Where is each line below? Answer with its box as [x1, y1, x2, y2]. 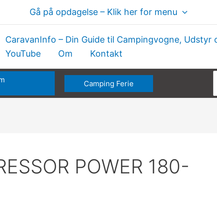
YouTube [5, 48, 41, 59]
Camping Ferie [83, 78, 134, 88]
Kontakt [90, 48, 123, 59]
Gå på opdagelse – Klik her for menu [30, 7, 178, 17]
